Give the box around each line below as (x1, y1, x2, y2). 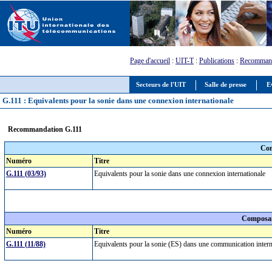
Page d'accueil (130, 56, 170, 65)
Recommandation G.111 (7, 124, 82, 134)
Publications (199, 56, 234, 65)
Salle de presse (203, 81, 248, 88)
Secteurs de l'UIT (134, 81, 188, 88)
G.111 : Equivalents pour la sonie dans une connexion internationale (2, 96, 234, 105)
